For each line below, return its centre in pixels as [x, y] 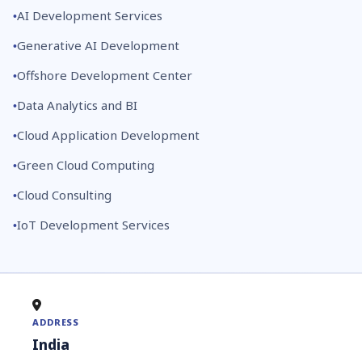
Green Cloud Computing [86, 165]
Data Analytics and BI [77, 105]
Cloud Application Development [108, 135]
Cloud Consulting [64, 195]
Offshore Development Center [105, 76]
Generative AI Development [98, 46]
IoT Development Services [93, 225]
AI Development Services [90, 16]
